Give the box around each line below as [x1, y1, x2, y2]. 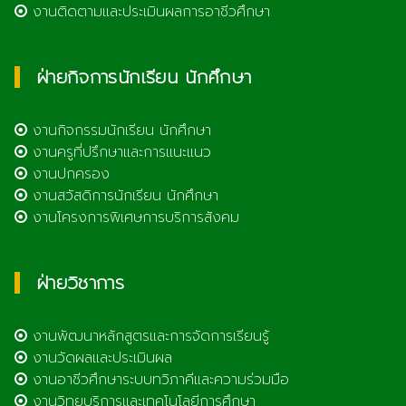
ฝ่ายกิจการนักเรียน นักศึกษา [36, 63, 252, 91]
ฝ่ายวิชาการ [36, 269, 125, 296]
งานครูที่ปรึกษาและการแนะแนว [27, 141, 211, 163]
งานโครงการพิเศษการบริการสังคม [27, 207, 239, 228]
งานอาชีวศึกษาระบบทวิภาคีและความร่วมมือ [27, 369, 289, 391]
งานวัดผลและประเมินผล [27, 347, 172, 369]
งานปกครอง [27, 163, 110, 185]
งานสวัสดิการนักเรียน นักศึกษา [27, 185, 218, 207]
